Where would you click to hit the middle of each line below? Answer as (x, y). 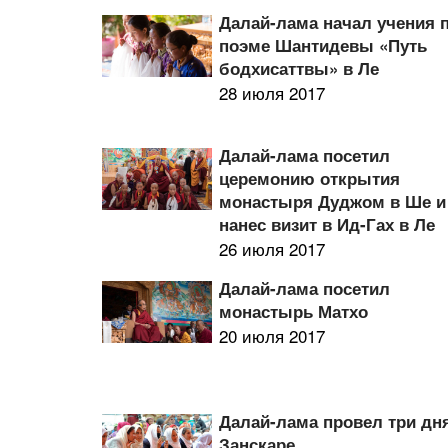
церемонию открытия (310, 178)
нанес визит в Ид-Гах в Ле (327, 224)
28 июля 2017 (272, 92)
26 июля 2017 (272, 248)
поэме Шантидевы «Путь (323, 45)
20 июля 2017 (272, 335)
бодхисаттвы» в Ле (299, 68)
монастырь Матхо (294, 311)
